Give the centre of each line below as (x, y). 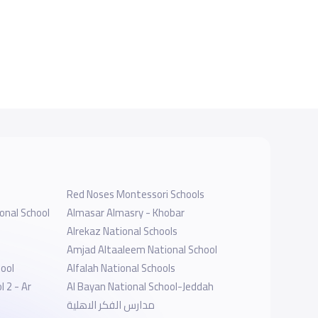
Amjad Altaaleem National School (142, 249)
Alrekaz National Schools (122, 231)
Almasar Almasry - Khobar (125, 212)
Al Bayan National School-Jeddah (140, 286)
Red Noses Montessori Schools (135, 194)
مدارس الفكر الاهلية (110, 305)
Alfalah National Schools (121, 268)
